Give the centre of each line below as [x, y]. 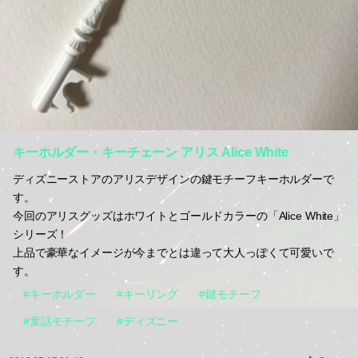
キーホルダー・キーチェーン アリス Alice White [151, 153]
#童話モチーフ [60, 322]
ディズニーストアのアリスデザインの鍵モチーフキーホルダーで [173, 179]
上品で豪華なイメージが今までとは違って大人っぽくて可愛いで [173, 253]
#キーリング [148, 294]
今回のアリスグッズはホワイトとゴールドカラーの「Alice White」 [179, 216]
